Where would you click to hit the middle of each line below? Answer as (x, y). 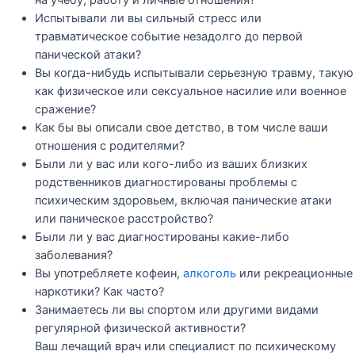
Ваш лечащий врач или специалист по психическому (185, 346)
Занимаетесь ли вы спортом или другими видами (176, 309)
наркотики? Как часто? (99, 291)
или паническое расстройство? (124, 218)
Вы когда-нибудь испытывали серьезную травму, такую (194, 73)
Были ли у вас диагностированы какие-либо (162, 237)
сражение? (65, 109)
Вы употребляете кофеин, (109, 273)
